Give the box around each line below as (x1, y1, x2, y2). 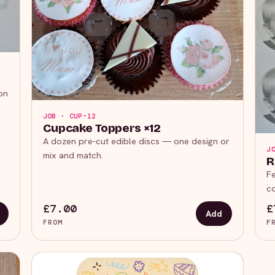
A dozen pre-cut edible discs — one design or (42, 134, 230, 147)
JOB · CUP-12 (42, 111, 96, 121)
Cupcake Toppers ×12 (42, 120, 161, 135)
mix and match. (42, 149, 103, 161)
